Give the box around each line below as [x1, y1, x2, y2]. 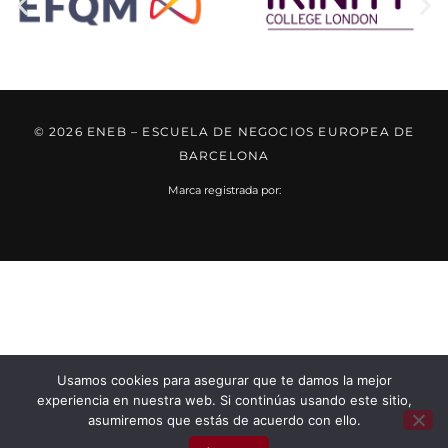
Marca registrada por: [167, 183, 281, 198]
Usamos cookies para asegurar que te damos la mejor [56, 372, 392, 388]
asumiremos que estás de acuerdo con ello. [87, 412, 361, 428]
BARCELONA [178, 148, 270, 164]
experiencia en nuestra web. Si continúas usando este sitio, [36, 392, 412, 408]
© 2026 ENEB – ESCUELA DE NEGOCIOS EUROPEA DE [33, 124, 415, 140]
